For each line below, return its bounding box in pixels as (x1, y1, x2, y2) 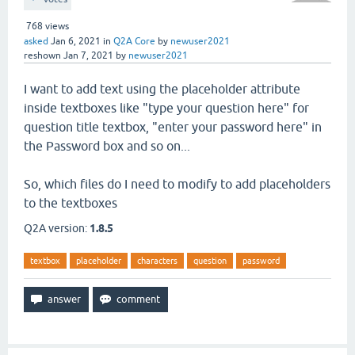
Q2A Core (113, 36, 155, 47)
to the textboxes (24, 196, 117, 210)
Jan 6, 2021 (51, 36, 101, 47)
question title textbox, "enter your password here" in (24, 120, 322, 134)
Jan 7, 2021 (63, 50, 113, 61)
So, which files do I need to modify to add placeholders (24, 177, 330, 191)
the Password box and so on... (24, 139, 190, 153)
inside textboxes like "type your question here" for (24, 101, 309, 115)
